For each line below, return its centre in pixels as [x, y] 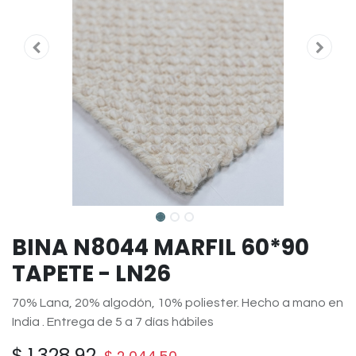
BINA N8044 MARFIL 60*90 [161, 248]
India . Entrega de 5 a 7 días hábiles [113, 322]
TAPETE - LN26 [91, 274]
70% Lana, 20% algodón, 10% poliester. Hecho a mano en [178, 303]
